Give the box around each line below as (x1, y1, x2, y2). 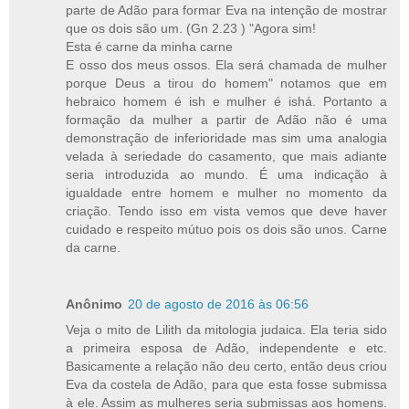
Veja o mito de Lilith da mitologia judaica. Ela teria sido (66, 321, 387, 337)
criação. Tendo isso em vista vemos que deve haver (66, 203, 387, 218)
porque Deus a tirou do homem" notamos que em (66, 75, 387, 90)
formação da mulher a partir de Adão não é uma (66, 111, 387, 127)
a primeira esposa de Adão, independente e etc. (66, 340, 387, 355)
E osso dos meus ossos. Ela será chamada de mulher (66, 57, 387, 72)
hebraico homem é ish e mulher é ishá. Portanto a (66, 93, 387, 109)
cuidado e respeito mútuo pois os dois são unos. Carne (66, 221, 387, 236)
